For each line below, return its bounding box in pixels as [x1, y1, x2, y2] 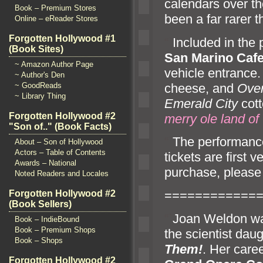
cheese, [164, 80, 213, 96]
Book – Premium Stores [15, 4, 96, 12]
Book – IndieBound [15, 215, 79, 224]
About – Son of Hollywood [15, 137, 103, 146]
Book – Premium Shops [15, 225, 96, 234]
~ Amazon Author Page [15, 60, 93, 69]
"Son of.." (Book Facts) [9, 122, 112, 131]
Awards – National [15, 159, 76, 167]
